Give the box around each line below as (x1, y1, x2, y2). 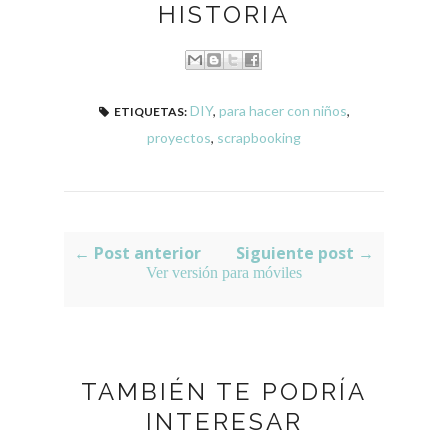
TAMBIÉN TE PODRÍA (81, 376, 367, 406)
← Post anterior (74, 241, 201, 264)
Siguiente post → (236, 241, 374, 264)
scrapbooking (217, 128, 301, 146)
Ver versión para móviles (146, 263, 302, 281)
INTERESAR (145, 406, 303, 436)
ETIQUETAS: (113, 103, 187, 119)
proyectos (147, 128, 211, 146)
